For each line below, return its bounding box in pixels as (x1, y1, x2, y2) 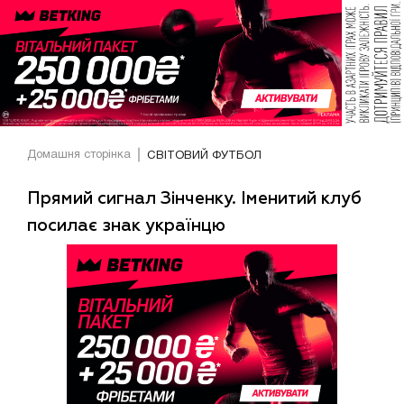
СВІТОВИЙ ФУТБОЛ (147, 150, 262, 161)
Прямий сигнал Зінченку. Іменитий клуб (27, 189, 362, 207)
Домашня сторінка (27, 150, 131, 161)
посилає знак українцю (27, 216, 225, 234)
